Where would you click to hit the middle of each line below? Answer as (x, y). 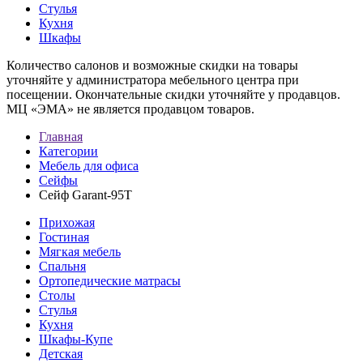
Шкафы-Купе (76, 339)
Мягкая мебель (80, 252)
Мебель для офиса (89, 166)
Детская (61, 354)
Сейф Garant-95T (85, 195)
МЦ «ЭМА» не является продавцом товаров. (130, 109)
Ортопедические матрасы (110, 281)
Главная (61, 137)
